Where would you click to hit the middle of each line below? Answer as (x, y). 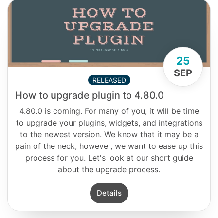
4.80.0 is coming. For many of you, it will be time (109, 111)
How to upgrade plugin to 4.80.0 (90, 95)
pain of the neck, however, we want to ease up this (109, 146)
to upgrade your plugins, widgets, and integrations (109, 122)
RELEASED (109, 80)
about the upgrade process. (109, 169)
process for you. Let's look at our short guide (109, 157)
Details (109, 193)
